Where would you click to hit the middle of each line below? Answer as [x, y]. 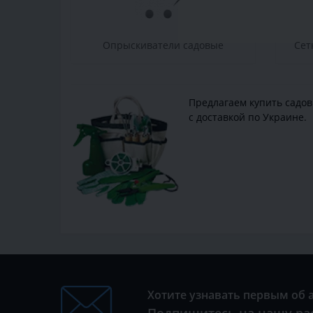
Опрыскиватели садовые [163, 45]
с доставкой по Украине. [248, 117]
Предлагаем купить [237, 103]
